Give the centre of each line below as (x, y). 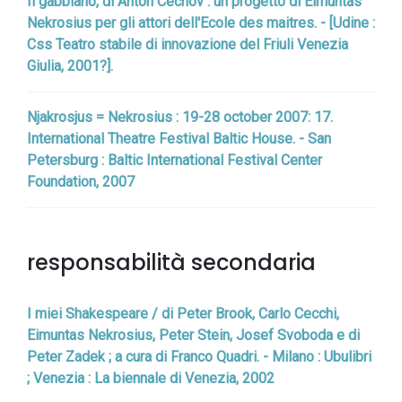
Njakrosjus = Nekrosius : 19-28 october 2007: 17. (180, 117)
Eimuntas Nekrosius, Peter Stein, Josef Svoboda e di (193, 335)
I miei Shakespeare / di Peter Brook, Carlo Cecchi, (183, 314)
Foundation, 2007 (81, 182)
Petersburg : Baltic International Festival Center (175, 160)
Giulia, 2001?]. (70, 66)
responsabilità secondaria (171, 262)
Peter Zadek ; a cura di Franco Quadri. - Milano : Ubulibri (199, 357)
